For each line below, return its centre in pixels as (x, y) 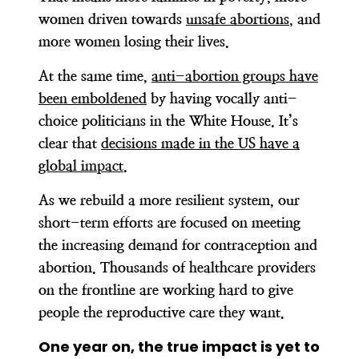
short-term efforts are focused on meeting (169, 222)
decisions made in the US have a (200, 143)
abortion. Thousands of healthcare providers (177, 267)
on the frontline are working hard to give (166, 289)
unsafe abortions (238, 18)
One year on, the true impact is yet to (179, 346)
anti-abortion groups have (235, 75)
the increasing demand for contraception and (178, 244)
